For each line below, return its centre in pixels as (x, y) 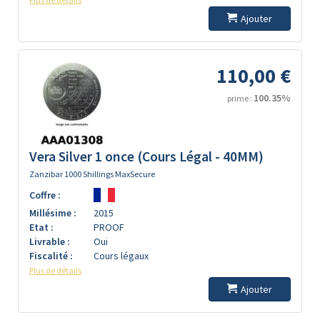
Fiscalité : (51, 256)
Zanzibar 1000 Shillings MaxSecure (92, 174)
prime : (240, 98)
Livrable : (50, 241)
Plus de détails (55, 270)
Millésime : (53, 213)
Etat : (41, 227)
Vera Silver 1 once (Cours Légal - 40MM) (146, 156)
